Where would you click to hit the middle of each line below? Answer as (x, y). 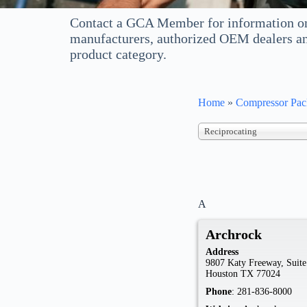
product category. (118, 54)
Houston (222, 273)
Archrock (234, 234)
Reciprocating (231, 131)
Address (222, 251)
